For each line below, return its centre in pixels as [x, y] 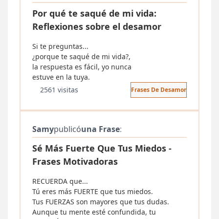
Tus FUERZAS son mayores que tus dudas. [101, 202]
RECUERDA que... [60, 181]
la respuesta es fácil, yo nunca [82, 67]
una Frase [100, 129]
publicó [67, 129]
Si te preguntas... [60, 46]
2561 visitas [59, 90]
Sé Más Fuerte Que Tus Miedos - [102, 148]
